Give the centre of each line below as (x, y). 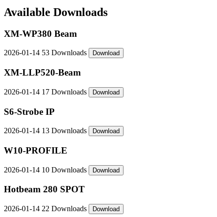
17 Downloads (65, 92)
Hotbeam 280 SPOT (44, 189)
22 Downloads (65, 209)
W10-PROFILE (36, 150)
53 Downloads (65, 53)
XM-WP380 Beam (40, 33)
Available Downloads (56, 12)
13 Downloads (65, 131)
